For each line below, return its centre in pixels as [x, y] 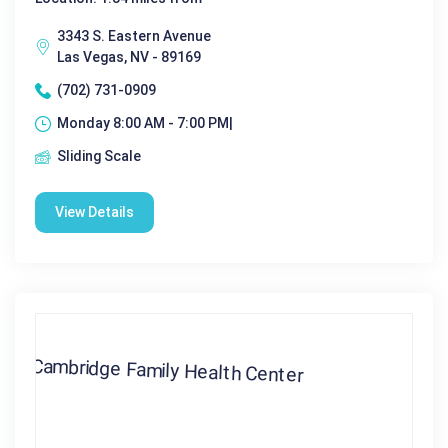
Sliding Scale [99, 156]
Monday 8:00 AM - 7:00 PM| [145, 123]
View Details [94, 212]
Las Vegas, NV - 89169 [129, 57]
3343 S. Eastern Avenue [134, 36]
